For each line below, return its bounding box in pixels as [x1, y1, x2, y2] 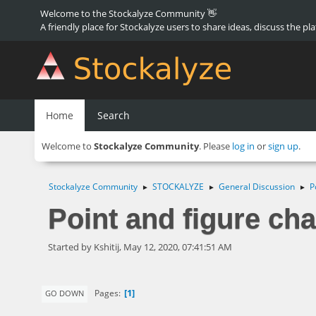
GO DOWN [45, 287, 84, 298]
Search [97, 109, 130, 122]
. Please [199, 140, 232, 152]
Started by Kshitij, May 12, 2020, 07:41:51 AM [48, 240, 232, 253]
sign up [268, 140, 298, 152]
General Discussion [219, 181, 295, 193]
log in [232, 140, 255, 152]
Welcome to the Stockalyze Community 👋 [40, 7, 217, 20]
